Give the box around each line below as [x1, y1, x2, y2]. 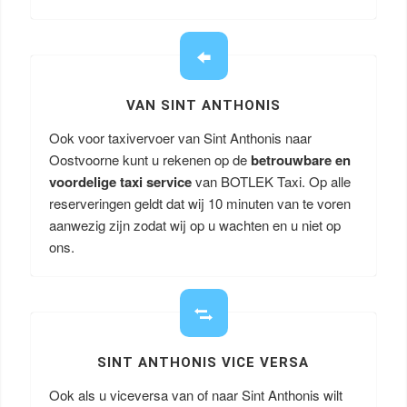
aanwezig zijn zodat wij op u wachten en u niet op [48, 215, 341, 234]
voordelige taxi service [48, 172, 192, 192]
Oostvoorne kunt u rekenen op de [48, 150, 251, 169]
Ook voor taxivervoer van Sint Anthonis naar [48, 128, 312, 147]
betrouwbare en [250, 150, 351, 170]
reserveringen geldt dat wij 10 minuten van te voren [48, 194, 351, 213]
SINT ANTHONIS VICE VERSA [97, 354, 310, 371]
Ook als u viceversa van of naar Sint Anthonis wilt [48, 385, 342, 404]
